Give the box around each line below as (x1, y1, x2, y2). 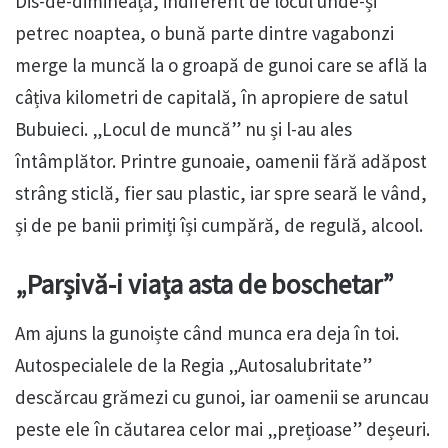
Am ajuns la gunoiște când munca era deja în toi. (15, 320, 399, 345)
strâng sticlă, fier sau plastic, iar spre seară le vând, (15, 181, 427, 206)
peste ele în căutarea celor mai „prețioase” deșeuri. (15, 416, 430, 441)
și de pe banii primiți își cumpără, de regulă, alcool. (15, 213, 423, 238)
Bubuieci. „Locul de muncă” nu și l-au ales (15, 117, 352, 142)
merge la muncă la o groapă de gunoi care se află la (15, 53, 427, 78)
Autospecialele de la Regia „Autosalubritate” (15, 352, 372, 377)
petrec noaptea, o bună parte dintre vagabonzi (15, 21, 394, 46)
